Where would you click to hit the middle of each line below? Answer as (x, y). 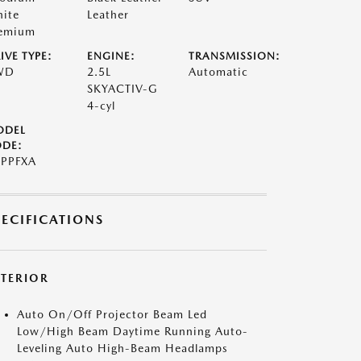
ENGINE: (111, 56)
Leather (108, 15)
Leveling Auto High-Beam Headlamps (122, 348)
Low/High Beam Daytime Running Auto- (133, 331)
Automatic (219, 72)
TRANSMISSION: (235, 56)
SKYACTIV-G (122, 89)
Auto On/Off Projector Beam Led (112, 314)
